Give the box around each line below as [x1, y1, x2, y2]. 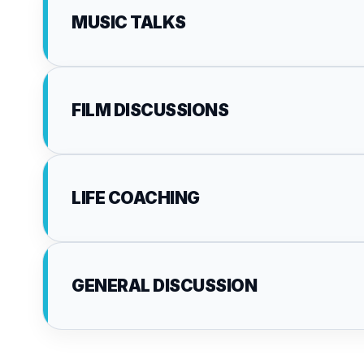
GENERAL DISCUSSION [71, 275, 257, 296]
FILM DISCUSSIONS [71, 100, 228, 120]
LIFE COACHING [71, 188, 200, 208]
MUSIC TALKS [71, 12, 186, 32]
